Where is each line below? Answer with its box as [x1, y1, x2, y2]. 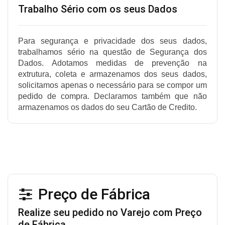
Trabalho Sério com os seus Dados [18, 3, 178, 15]
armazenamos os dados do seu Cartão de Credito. [18, 102, 197, 111]
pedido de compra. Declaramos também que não [18, 91, 207, 100]
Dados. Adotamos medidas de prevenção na [18, 58, 207, 67]
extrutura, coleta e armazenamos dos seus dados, [18, 69, 207, 78]
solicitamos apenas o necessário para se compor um [18, 80, 207, 89]
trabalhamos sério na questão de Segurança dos [18, 47, 207, 56]
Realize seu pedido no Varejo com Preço [18, 206, 202, 218]
